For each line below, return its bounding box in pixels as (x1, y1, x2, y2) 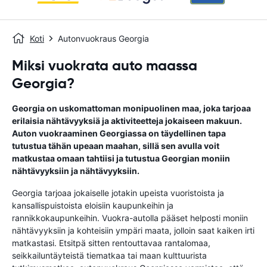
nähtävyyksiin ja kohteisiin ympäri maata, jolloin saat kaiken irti (12, 225, 254, 235)
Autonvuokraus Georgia (58, 33, 149, 44)
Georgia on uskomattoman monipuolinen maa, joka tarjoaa (12, 103, 251, 113)
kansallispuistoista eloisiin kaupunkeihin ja (12, 200, 173, 210)
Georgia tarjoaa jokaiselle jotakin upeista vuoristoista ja (12, 188, 224, 198)
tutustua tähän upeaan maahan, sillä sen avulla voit (12, 141, 219, 151)
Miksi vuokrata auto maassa (12, 57, 197, 74)
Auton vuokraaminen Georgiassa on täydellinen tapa (12, 128, 226, 138)
